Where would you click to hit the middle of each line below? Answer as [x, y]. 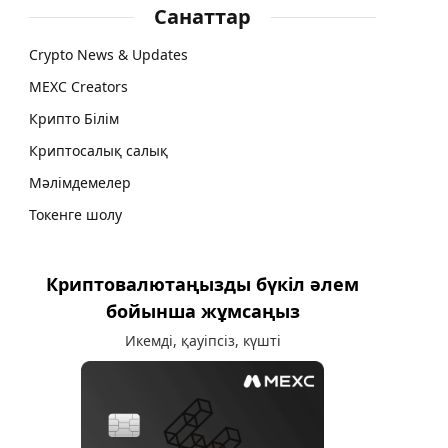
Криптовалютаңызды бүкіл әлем [202, 283]
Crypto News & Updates [108, 54]
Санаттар [202, 17]
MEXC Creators [78, 86]
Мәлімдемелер [80, 182]
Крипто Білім [74, 118]
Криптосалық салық [98, 150]
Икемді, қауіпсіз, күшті [202, 340]
